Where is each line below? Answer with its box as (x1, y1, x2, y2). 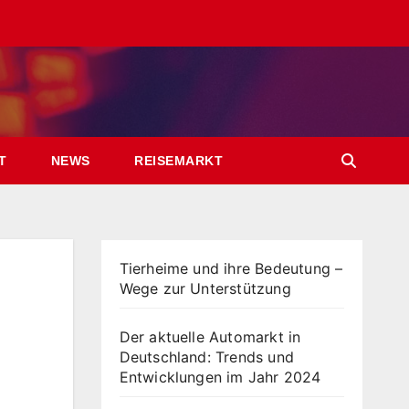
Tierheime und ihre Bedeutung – (119, 259, 343, 278)
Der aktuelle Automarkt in (119, 328, 301, 346)
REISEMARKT (130, 153, 223, 168)
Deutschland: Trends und (119, 348, 295, 366)
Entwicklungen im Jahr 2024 (119, 368, 321, 386)
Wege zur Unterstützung (119, 279, 291, 298)
